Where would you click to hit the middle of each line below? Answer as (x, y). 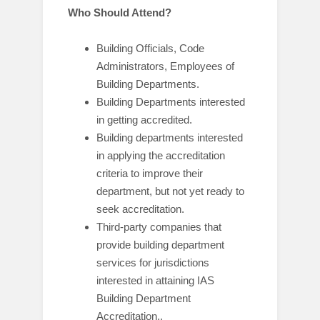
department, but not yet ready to (170, 191)
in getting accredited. (144, 120)
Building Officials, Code (150, 48)
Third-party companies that (159, 227)
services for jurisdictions (153, 262)
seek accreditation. (140, 209)
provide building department (160, 245)
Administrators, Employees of (165, 66)
